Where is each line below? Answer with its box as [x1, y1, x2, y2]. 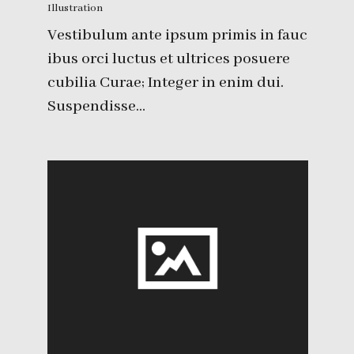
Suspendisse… [47, 96, 145, 116]
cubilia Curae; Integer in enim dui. [47, 72, 284, 92]
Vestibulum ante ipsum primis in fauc [47, 24, 307, 45]
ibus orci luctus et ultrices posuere [47, 48, 290, 69]
